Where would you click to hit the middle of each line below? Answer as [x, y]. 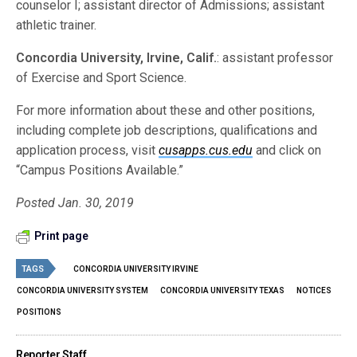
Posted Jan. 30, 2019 [75, 203]
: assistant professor [275, 58]
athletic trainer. [57, 25]
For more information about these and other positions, [166, 110]
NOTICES [314, 290]
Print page [61, 236]
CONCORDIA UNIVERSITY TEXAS [222, 290]
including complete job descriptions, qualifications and [167, 130]
